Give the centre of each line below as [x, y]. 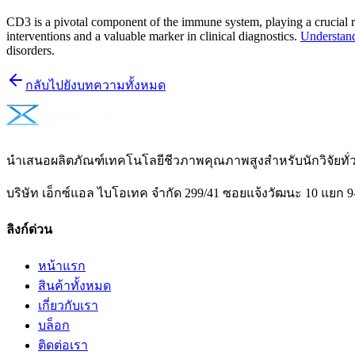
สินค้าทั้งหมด [74, 286]
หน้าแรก [62, 266]
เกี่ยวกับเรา [68, 306]
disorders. [31, 50]
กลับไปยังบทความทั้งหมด [95, 85]
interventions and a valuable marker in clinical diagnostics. [153, 36]
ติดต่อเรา [63, 345]
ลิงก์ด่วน [29, 230]
